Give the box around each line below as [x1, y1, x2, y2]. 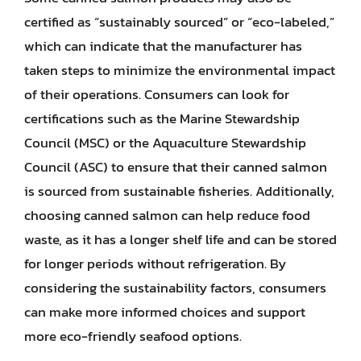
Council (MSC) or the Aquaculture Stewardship [24, 131, 306, 153]
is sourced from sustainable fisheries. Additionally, [24, 180, 334, 201]
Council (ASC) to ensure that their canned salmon [24, 156, 327, 177]
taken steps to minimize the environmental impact [24, 59, 335, 81]
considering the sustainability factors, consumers [24, 276, 326, 298]
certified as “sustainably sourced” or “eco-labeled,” [24, 10, 334, 32]
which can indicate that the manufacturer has [24, 35, 302, 56]
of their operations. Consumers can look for [24, 83, 289, 105]
